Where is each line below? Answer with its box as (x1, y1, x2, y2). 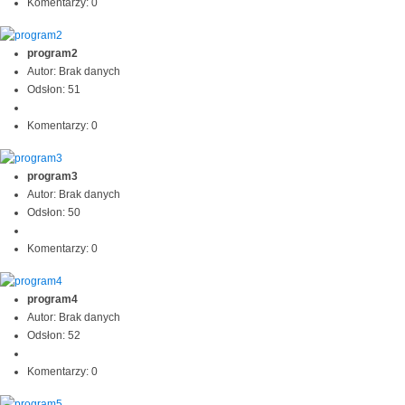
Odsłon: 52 (27, 328, 80, 342)
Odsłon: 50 (27, 205, 80, 219)
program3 (27, 169, 78, 183)
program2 (27, 47, 78, 61)
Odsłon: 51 (27, 83, 80, 97)
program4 (27, 292, 78, 306)
